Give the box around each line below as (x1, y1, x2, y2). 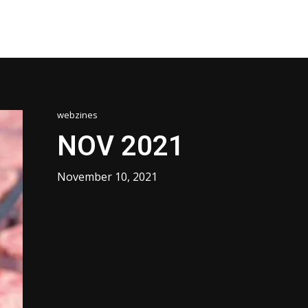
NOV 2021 (57, 130, 185, 163)
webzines (57, 109, 98, 122)
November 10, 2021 (57, 169, 158, 185)
